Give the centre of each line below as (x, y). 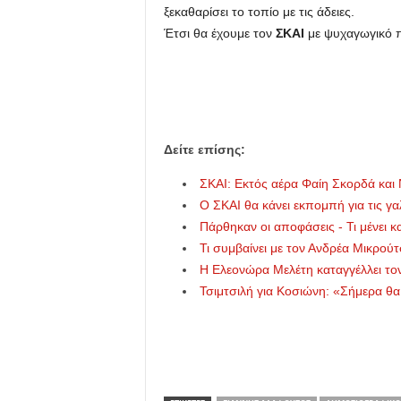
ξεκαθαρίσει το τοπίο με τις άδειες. (259, 12)
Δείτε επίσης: (204, 149)
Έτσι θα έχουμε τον (219, 33)
